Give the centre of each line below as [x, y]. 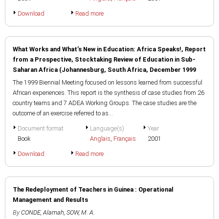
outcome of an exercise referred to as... [63, 113]
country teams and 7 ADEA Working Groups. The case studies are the [105, 103]
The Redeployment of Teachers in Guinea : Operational [93, 189]
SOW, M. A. [81, 212]
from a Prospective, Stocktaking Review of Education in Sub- [104, 59]
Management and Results [50, 200]
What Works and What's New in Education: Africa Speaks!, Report [109, 49]
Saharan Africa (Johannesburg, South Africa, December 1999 [104, 70]
